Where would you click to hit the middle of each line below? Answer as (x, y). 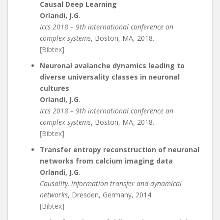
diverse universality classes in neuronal (110, 77)
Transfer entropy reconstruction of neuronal (120, 150)
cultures (55, 88)
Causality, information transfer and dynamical (111, 183)
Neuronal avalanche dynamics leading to (112, 66)
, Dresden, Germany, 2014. (110, 195)
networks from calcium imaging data (106, 161)
